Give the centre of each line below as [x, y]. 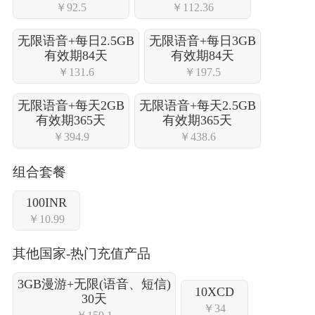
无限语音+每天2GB [71, 106]
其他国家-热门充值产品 [81, 254]
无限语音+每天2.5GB [197, 106]
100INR [46, 202]
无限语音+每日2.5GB [76, 41]
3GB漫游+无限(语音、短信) [94, 284]
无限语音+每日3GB [202, 41]
